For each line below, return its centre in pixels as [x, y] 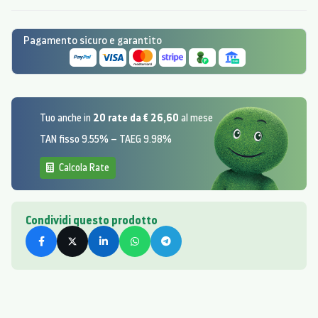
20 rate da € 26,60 [136, 117]
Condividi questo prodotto [92, 220]
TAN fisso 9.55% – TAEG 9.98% [106, 139]
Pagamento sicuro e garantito [93, 40]
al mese [196, 118]
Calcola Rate [83, 168]
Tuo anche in [66, 118]
